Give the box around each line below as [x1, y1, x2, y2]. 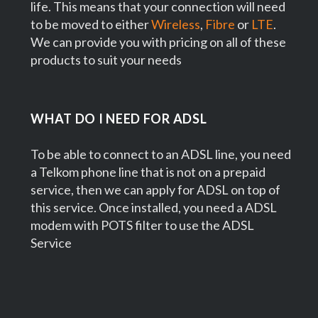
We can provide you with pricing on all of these [31, 33, 287, 50]
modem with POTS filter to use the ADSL [31, 216, 255, 233]
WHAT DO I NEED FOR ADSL [31, 110, 207, 126]
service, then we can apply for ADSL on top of [31, 181, 281, 197]
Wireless [151, 16, 201, 32]
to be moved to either [31, 16, 152, 32]
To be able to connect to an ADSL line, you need [31, 146, 292, 162]
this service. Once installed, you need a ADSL [31, 199, 278, 215]
